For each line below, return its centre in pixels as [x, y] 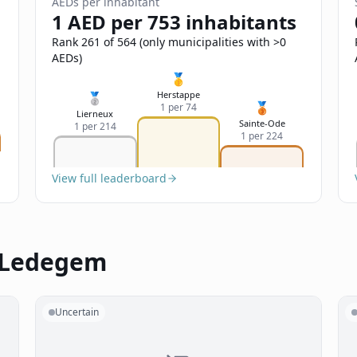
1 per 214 [95, 126]
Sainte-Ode [262, 123]
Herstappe [178, 94]
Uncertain [77, 312]
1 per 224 [262, 136]
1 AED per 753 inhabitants [174, 22]
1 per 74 [178, 107]
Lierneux [95, 114]
